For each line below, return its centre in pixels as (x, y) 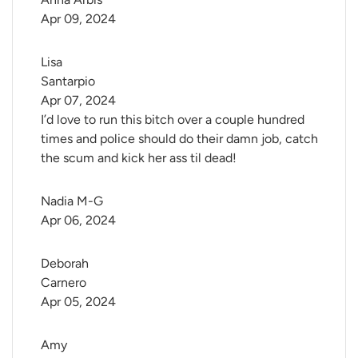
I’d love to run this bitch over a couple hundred (173, 120)
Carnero (64, 283)
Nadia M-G (72, 201)
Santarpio (68, 82)
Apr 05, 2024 (78, 302)
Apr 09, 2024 (78, 19)
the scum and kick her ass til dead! (139, 158)
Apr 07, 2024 (78, 101)
